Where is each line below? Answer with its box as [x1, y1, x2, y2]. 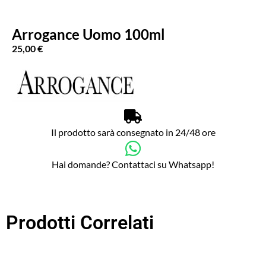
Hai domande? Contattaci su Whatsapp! [52, 158, 214, 170]
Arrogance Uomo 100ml [12, 26, 165, 43]
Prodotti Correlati [6, 211, 154, 234]
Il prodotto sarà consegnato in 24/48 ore [50, 126, 216, 138]
